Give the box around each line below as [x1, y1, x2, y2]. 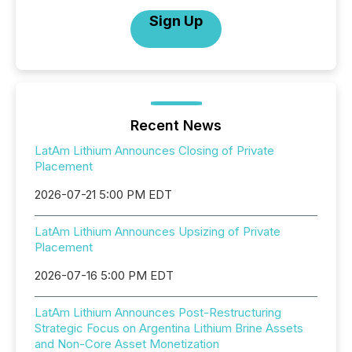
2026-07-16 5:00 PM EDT [35, 268, 174, 283]
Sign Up [149, 13, 203, 29]
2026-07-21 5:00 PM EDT [35, 187, 172, 202]
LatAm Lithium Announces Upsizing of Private [35, 224, 280, 239]
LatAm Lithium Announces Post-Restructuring [35, 305, 281, 320]
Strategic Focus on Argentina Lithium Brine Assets [35, 321, 303, 335]
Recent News [130, 117, 222, 134]
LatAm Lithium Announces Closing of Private [35, 143, 274, 158]
